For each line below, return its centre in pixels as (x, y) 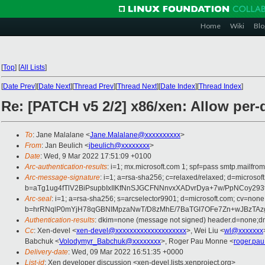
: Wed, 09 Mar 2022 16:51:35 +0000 (126, 252)
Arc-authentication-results (66, 167)
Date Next (54, 86)
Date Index (178, 86)
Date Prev (19, 86)
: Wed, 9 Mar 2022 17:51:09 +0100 (96, 156)
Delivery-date (46, 252)
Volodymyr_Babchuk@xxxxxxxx (110, 242)
